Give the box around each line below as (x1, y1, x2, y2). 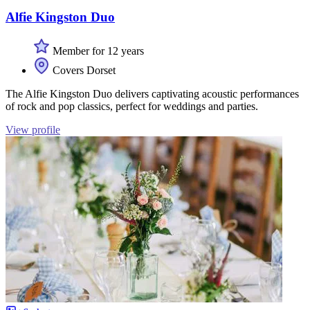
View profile (6, 123, 60, 136)
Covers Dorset (50, 64, 116, 76)
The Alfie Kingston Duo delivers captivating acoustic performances (6, 87, 299, 100)
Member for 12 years (50, 44, 144, 57)
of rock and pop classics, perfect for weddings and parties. (6, 100, 258, 112)
